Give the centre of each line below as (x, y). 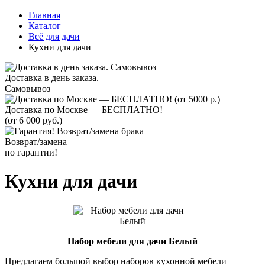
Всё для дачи (54, 36)
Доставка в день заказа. (52, 78)
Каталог (45, 26)
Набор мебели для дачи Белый (132, 241)
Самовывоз (28, 88)
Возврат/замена (36, 142)
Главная (44, 15)
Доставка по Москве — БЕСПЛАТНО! (84, 110)
